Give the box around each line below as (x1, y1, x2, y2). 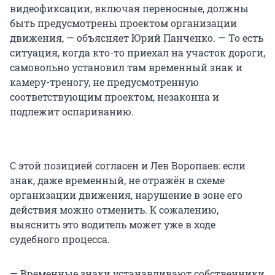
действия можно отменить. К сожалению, (10, 203, 219, 216)
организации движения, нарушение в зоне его (10, 188, 242, 201)
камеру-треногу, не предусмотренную (10, 75, 199, 88)
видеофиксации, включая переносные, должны (10, 1, 249, 15)
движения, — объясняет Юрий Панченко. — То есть (10, 31, 263, 44)
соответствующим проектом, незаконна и (10, 90, 219, 103)
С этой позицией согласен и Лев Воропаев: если (10, 158, 246, 172)
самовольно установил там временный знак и (10, 60, 242, 74)
